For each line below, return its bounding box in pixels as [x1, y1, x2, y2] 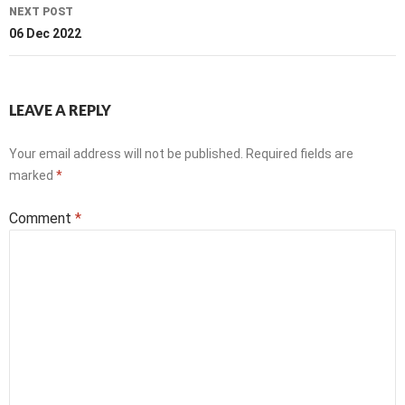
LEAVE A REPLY [9, 101, 111, 118]
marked [9, 168, 56, 183]
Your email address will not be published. [9, 146, 243, 161]
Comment [9, 210, 75, 227]
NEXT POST [9, 5, 73, 18]
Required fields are [246, 146, 353, 161]
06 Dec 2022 [9, 26, 81, 41]
